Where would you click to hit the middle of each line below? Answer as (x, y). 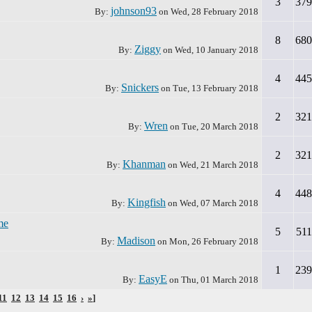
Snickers (140, 87)
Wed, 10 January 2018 (217, 50)
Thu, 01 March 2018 (220, 280)
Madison (136, 241)
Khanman (144, 164)
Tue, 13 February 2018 (216, 88)
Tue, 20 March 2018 (220, 126)
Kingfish (147, 202)
